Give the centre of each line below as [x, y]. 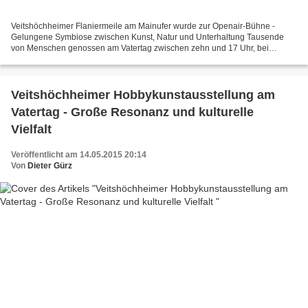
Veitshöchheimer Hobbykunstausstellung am [143, 95]
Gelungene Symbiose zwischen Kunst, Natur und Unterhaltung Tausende [147, 37]
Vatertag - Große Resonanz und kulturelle [132, 112]
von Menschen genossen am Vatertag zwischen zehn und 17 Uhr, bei [140, 48]
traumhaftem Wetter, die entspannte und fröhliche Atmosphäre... [129, 59]
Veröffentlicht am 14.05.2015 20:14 [79, 155]
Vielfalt [31, 130]
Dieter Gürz [50, 166]
